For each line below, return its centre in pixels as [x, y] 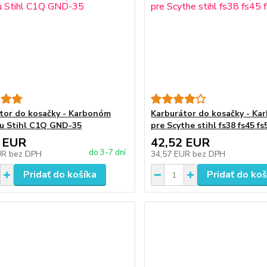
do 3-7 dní [108, 153]
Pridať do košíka [60, 175]
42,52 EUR [181, 143]
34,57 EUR [172, 154]
